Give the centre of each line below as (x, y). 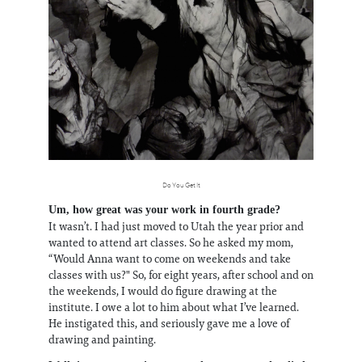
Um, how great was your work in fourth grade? (164, 210)
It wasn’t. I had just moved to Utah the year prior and (176, 227)
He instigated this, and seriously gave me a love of (169, 324)
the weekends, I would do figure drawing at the (163, 291)
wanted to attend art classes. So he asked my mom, (171, 243)
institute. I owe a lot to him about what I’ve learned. (174, 307)
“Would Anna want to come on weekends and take (170, 259)
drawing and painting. (102, 340)
